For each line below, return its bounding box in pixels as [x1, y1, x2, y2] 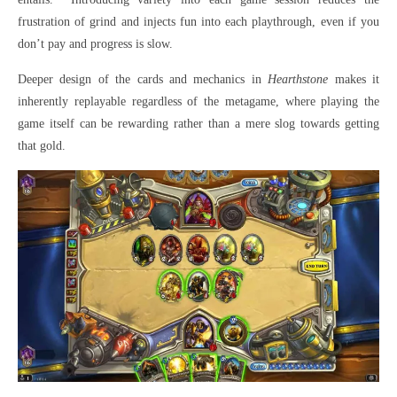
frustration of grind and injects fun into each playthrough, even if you [18, 14, 379, 28]
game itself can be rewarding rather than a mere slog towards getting [18, 116, 379, 130]
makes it [328, 72, 380, 86]
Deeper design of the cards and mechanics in [18, 72, 269, 86]
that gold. [18, 138, 66, 152]
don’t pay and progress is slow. [18, 36, 173, 51]
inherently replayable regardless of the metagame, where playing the [18, 94, 379, 108]
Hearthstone [268, 72, 329, 86]
